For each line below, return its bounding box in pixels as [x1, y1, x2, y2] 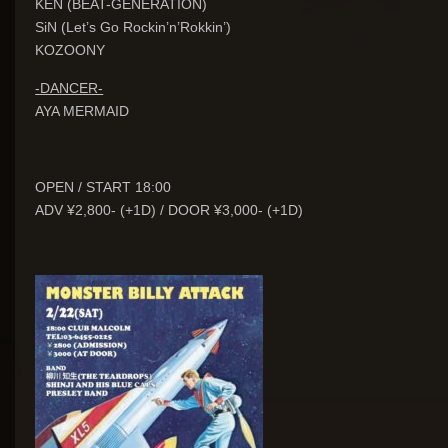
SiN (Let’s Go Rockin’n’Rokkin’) [35, 19, 232, 35]
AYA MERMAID [35, 103, 130, 119]
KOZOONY [35, 42, 106, 58]
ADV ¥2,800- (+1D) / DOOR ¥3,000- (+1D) [35, 202, 304, 218]
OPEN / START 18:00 [35, 179, 172, 195]
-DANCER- [35, 80, 104, 96]
